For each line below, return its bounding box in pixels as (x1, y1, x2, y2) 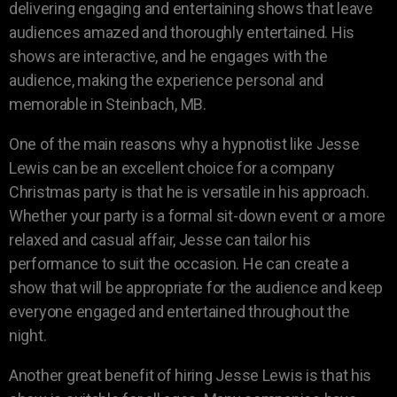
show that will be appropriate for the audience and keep (9, 277, 384, 297)
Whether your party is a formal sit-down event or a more (9, 206, 386, 225)
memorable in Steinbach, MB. (9, 94, 206, 113)
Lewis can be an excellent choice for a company (9, 158, 335, 177)
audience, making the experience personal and (9, 70, 324, 90)
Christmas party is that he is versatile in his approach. (9, 182, 370, 201)
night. (9, 325, 47, 345)
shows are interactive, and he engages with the (9, 46, 328, 66)
